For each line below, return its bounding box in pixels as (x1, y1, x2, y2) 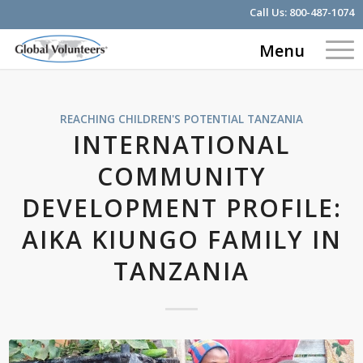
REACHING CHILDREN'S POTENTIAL (60, 112, 244, 126)
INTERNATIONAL (73, 128, 290, 161)
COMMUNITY (96, 160, 267, 193)
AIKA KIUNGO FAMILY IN (21, 223, 342, 256)
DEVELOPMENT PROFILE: (21, 191, 342, 224)
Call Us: (249, 5, 289, 19)
